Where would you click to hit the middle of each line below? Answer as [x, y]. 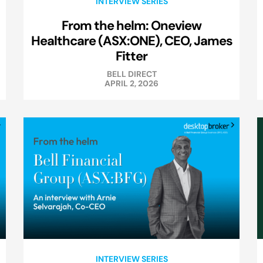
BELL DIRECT [131, 74]
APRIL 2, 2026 [131, 84]
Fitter [131, 56]
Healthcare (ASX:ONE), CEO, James [131, 41]
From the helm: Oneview [131, 26]
